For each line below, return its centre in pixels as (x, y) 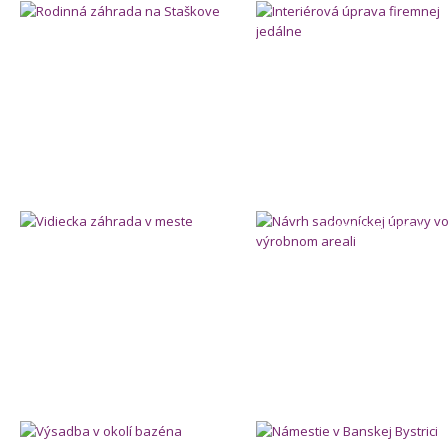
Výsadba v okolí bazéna (135, 406)
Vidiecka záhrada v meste (135, 196)
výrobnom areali (371, 226)
